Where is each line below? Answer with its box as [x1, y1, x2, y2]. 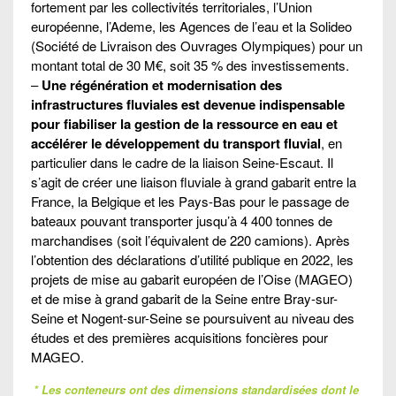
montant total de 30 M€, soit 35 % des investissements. [31, 55, 349, 74]
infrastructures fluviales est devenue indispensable [31, 94, 345, 114]
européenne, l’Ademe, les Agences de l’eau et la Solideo [31, 16, 352, 35]
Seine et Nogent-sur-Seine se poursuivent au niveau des [31, 308, 354, 327]
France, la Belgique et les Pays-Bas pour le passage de [31, 191, 349, 210]
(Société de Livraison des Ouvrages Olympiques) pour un [31, 35, 362, 55]
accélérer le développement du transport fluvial [31, 133, 321, 153]
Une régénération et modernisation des [42, 74, 282, 95]
